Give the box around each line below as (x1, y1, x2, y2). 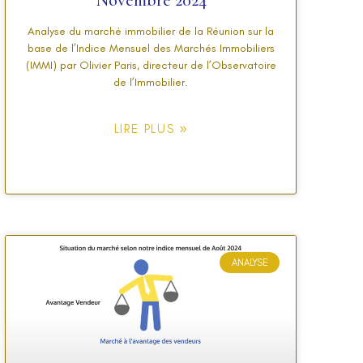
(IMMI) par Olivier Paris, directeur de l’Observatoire (25, 58, 276, 73)
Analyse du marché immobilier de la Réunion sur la (28, 24, 274, 39)
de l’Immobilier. (113, 75, 188, 90)
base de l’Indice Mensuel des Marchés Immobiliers (27, 41, 275, 56)
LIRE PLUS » (113, 122, 188, 137)
